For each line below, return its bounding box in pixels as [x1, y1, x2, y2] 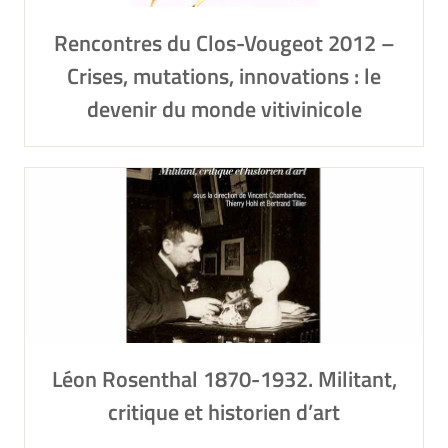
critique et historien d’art [108, 395, 340, 429]
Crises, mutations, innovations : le [67, 59, 381, 93]
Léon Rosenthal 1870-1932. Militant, [51, 362, 397, 396]
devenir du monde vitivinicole [86, 92, 362, 126]
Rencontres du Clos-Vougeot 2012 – [53, 26, 395, 60]
